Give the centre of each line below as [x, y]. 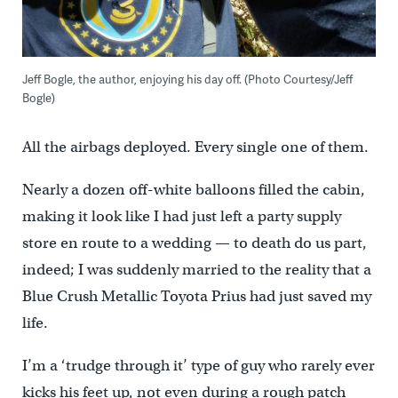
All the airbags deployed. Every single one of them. [195, 147]
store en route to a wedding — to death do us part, [194, 243]
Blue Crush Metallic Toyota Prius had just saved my [196, 296]
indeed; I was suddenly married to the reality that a [196, 270]
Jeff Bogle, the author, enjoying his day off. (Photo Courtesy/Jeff [187, 79]
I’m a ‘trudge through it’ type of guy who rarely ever [198, 366]
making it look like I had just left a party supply [181, 216]
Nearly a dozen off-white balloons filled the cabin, [193, 190]
